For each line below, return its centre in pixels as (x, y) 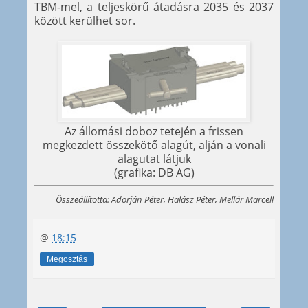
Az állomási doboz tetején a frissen (154, 132)
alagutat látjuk (154, 159)
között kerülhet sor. (85, 21)
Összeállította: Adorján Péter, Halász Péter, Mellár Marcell (165, 200)
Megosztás (67, 260)
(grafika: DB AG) (154, 173)
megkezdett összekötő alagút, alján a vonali (154, 145)
